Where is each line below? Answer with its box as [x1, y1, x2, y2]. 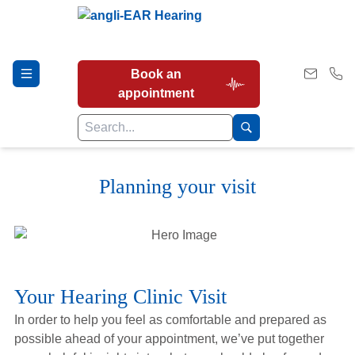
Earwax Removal [19, 302, 120, 315]
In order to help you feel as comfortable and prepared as [13, 313, 326, 326]
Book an [130, 67, 181, 81]
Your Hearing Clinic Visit [13, 285, 227, 308]
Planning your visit [99, 175, 256, 198]
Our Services [19, 245, 97, 258]
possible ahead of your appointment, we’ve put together [13, 332, 324, 345]
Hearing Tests [19, 188, 102, 201]
